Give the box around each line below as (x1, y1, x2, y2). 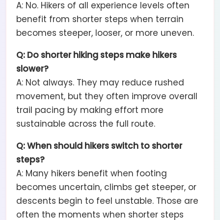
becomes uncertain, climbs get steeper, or (16, 181, 196, 193)
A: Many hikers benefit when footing (16, 167, 167, 179)
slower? (16, 62, 49, 75)
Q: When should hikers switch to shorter (16, 139, 182, 152)
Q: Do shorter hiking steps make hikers (16, 49, 177, 61)
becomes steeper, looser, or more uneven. (16, 27, 194, 39)
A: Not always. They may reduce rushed (16, 76, 184, 88)
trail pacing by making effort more (16, 104, 164, 116)
